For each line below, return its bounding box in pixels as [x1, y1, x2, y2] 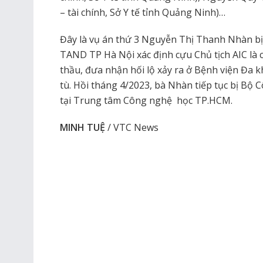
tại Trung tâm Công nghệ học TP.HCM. [60, 93, 232, 107]
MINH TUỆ [60, 120, 105, 134]
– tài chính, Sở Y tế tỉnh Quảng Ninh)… [60, 5, 225, 19]
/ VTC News [105, 120, 159, 134]
